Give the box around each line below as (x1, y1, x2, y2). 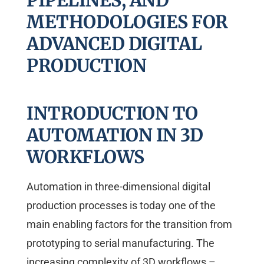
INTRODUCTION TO (27, 102, 198, 125)
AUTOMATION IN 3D (27, 124, 203, 147)
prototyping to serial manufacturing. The (27, 237, 214, 250)
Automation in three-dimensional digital (27, 180, 210, 193)
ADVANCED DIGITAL (27, 32, 202, 55)
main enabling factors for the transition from (27, 218, 232, 231)
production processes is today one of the (27, 199, 216, 212)
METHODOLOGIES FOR (27, 11, 228, 34)
